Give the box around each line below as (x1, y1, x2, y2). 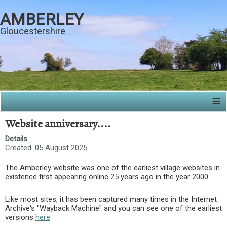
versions (5, 213, 35, 222)
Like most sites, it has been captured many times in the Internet (5, 195, 217, 204)
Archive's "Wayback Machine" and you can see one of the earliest (5, 204, 222, 213)
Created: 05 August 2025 (5, 143, 87, 153)
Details (5, 134, 27, 143)
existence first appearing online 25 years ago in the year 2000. (5, 172, 210, 181)
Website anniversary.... (5, 116, 111, 131)
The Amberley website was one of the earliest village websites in (5, 163, 220, 172)
